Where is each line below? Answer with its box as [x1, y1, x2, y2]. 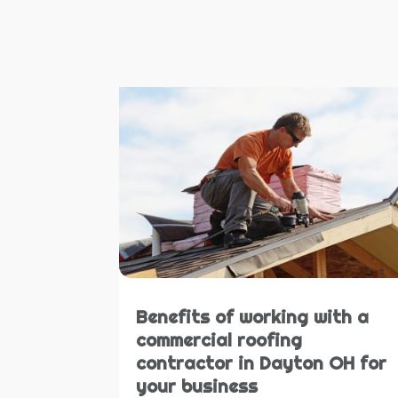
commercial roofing [136, 328, 303, 352]
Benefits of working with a [136, 305, 370, 329]
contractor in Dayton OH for [136, 351, 387, 375]
